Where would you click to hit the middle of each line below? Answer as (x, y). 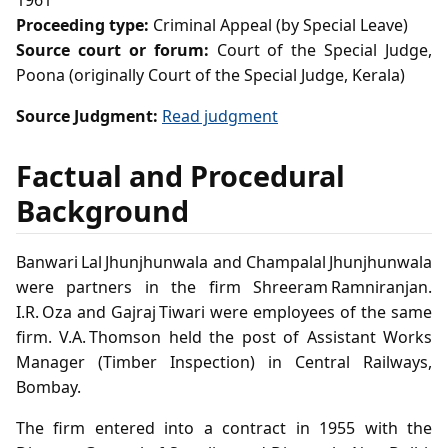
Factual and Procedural (180, 176)
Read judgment (220, 116)
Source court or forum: (112, 50)
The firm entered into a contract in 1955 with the (224, 427)
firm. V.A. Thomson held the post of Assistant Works (224, 336)
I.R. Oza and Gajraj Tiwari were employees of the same (224, 311)
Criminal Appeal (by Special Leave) (278, 25)
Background (102, 211)
